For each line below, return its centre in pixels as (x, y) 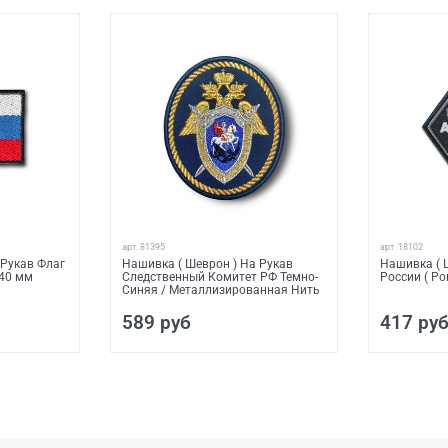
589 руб (156, 322)
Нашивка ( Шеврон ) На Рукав (207, 263)
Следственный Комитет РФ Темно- (219, 276)
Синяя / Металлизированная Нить (220, 289)
